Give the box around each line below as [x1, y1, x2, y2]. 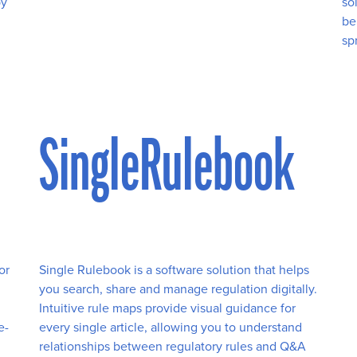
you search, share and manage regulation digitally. [39, 280, 317, 299]
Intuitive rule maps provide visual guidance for [39, 299, 296, 318]
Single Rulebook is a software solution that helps [39, 261, 309, 280]
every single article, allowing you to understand [39, 318, 302, 337]
